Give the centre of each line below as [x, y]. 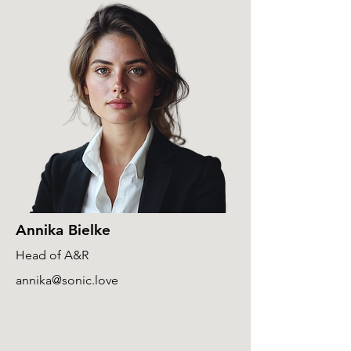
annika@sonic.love [67, 280]
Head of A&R [52, 255]
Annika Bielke [63, 230]
